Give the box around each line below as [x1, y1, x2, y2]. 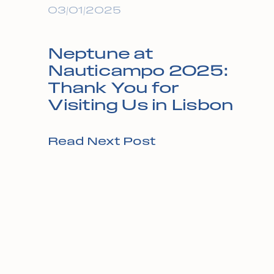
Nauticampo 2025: [48, 62, 229, 80]
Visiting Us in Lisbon [48, 96, 234, 114]
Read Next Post [48, 135, 156, 148]
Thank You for [48, 79, 179, 97]
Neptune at [48, 45, 154, 62]
